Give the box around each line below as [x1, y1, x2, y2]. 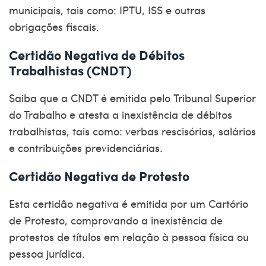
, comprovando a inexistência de [65, 213, 223, 228]
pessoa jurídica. [9, 246, 85, 261]
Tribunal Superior [173, 90, 256, 106]
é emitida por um [119, 196, 208, 211]
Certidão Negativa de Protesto [9, 166, 189, 186]
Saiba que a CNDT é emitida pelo [9, 90, 173, 106]
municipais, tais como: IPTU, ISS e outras [9, 2, 205, 18]
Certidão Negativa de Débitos [9, 45, 185, 65]
